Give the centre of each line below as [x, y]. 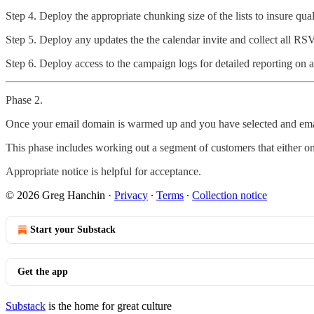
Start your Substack [73, 229]
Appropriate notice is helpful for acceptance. [103, 171]
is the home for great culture [109, 306]
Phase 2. [24, 100]
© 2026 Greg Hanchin [55, 195]
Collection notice [230, 195]
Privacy [131, 195]
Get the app [43, 271]
